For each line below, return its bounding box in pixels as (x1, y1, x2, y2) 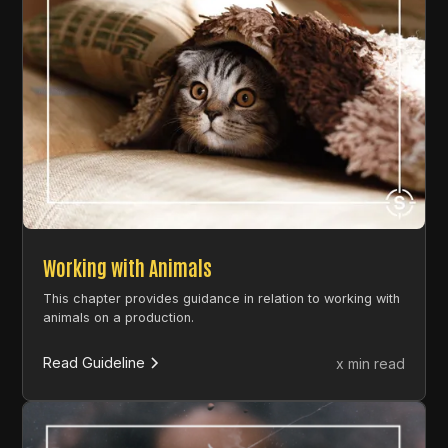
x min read (335, 354, 405, 372)
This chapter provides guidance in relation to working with (43, 290, 401, 306)
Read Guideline (43, 354, 146, 372)
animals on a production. (43, 309, 195, 325)
